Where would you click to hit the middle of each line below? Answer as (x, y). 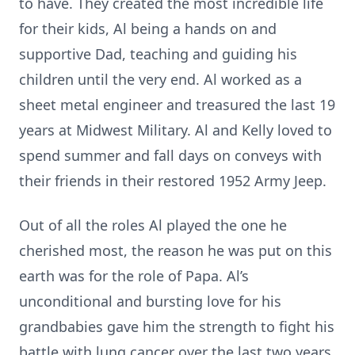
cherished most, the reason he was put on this (176, 250)
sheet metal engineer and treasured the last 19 (177, 105)
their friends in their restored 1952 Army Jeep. (173, 181)
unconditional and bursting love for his (150, 301)
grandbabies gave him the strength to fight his (177, 326)
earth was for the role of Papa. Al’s (134, 276)
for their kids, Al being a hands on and (148, 29)
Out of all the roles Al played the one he (153, 225)
